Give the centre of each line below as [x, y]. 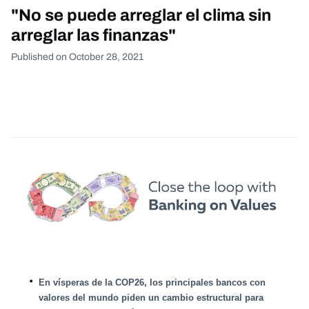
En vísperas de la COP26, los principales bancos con [152, 283]
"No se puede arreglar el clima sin [141, 16]
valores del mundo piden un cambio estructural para [151, 298]
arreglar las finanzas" [93, 36]
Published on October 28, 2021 [77, 57]
